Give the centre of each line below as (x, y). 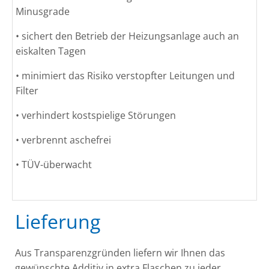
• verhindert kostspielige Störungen (96, 116)
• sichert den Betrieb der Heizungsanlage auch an (127, 36)
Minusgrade (43, 12)
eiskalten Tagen (51, 51)
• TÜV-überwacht (54, 165)
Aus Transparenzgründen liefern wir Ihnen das (120, 253)
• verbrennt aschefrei (63, 140)
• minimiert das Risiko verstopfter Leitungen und (125, 76)
